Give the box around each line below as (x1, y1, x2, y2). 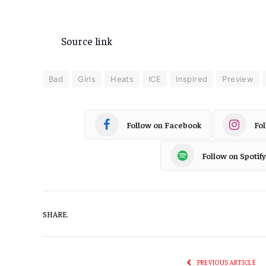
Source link (61, 34, 112, 48)
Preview (222, 74, 254, 84)
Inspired (176, 74, 208, 84)
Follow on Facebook (126, 119, 201, 130)
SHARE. (43, 208, 68, 219)
